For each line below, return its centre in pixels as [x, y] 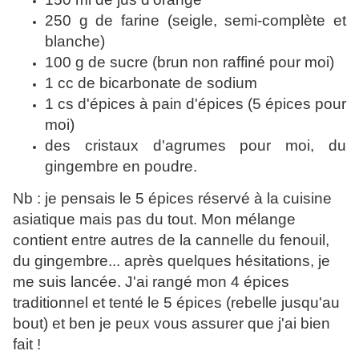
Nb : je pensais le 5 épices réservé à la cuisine [172, 199]
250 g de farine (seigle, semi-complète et [196, 21]
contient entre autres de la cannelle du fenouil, [171, 240]
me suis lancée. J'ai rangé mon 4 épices [151, 282]
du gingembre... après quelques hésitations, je [171, 261]
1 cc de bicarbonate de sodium [151, 83]
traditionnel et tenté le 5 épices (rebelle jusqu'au [176, 303]
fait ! [27, 345]
